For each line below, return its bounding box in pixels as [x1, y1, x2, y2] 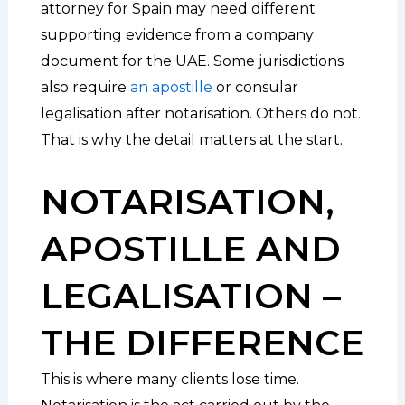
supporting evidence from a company [40, 25, 314, 43]
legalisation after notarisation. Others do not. [40, 104, 361, 122]
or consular [212, 78, 298, 96]
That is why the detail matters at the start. [40, 130, 343, 148]
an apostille [129, 78, 212, 96]
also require [40, 78, 130, 96]
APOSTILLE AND [40, 226, 341, 270]
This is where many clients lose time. [40, 370, 299, 388]
